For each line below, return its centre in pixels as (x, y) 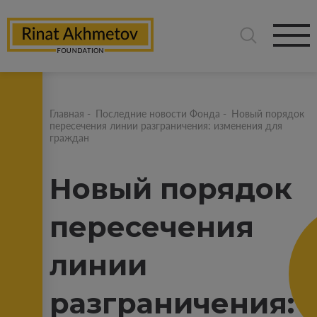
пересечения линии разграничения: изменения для (166, 126)
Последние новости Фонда (158, 114)
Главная (67, 114)
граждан (69, 138)
